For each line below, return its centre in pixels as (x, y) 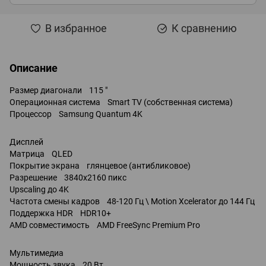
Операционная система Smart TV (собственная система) (121, 102)
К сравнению (204, 28)
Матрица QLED (41, 153)
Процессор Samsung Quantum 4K (76, 114)
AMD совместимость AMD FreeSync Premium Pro (105, 225)
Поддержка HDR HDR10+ (60, 213)
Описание (34, 68)
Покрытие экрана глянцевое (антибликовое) (100, 165)
